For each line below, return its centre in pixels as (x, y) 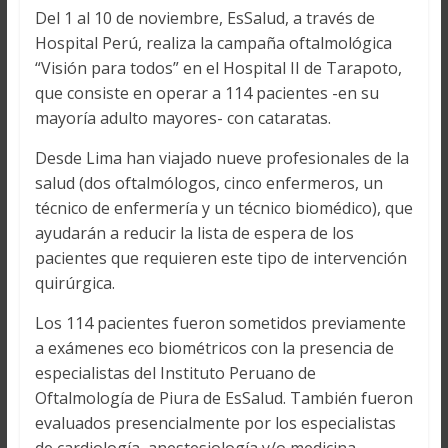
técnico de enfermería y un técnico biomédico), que (223, 208)
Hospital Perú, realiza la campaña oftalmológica (213, 43)
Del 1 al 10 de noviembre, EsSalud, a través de (204, 18)
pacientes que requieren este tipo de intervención (220, 258)
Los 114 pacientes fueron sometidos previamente (220, 323)
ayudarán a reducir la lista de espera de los (194, 233)
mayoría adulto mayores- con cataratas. (182, 118)
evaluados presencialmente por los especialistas (215, 423)
